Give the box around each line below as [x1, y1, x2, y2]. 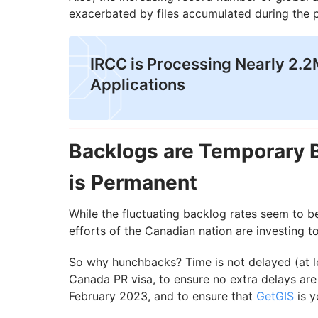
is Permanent [69, 170, 197, 195]
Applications [90, 75, 185, 94]
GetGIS [256, 289, 294, 304]
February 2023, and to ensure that [69, 289, 256, 304]
